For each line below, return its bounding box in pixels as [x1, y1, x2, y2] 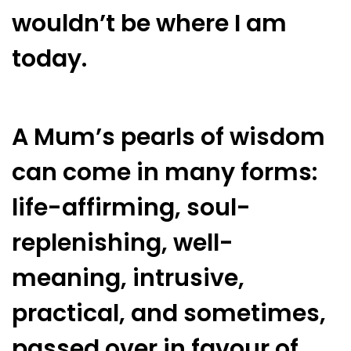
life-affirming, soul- [12, 191, 251, 225]
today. [12, 42, 87, 75]
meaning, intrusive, [12, 262, 244, 295]
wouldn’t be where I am [12, 6, 287, 40]
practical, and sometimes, [12, 297, 326, 331]
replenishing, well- [12, 226, 233, 260]
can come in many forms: [12, 156, 317, 190]
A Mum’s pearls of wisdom [12, 121, 325, 154]
